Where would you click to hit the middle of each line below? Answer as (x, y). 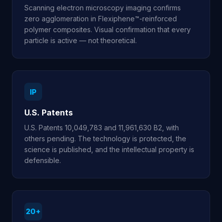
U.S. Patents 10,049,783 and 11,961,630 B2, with (102, 127)
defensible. (43, 160)
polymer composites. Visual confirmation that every (108, 30)
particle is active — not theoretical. (81, 41)
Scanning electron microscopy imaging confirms (103, 8)
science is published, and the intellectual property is (109, 149)
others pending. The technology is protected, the (105, 138)
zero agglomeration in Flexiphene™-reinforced (101, 19)
